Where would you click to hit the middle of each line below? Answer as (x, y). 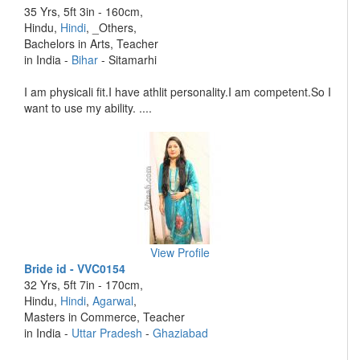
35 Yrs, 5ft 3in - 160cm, (84, 11)
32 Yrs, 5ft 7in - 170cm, (84, 284)
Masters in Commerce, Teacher (104, 317)
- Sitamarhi (127, 59)
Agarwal (113, 301)
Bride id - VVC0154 (75, 268)
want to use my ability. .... (88, 108)
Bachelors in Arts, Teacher (91, 43)
